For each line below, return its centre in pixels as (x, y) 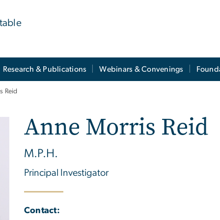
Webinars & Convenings (141, 69)
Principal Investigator (66, 173)
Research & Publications (45, 69)
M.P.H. (41, 154)
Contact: (42, 210)
